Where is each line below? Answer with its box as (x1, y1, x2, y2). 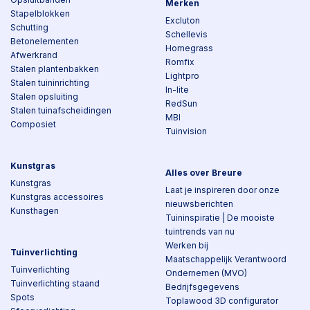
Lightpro (165, 71, 199, 81)
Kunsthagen (10, 206, 59, 216)
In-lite (165, 84, 189, 95)
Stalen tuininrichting (10, 77, 89, 88)
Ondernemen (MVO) (165, 268, 247, 278)
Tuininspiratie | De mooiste (165, 212, 275, 223)
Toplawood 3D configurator (165, 295, 278, 306)
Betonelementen (10, 36, 79, 46)
